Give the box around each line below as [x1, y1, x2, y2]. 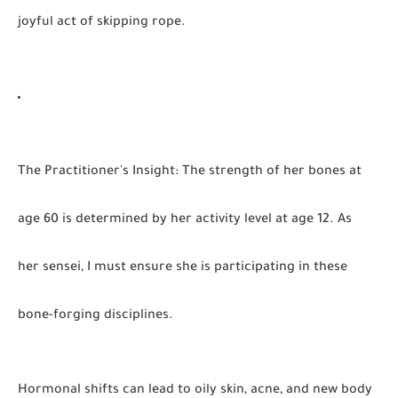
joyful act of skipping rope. [18, 16, 186, 30]
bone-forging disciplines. [18, 309, 173, 323]
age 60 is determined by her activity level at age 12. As [18, 213, 352, 227]
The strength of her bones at [179, 165, 362, 179]
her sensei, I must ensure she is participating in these [18, 261, 347, 275]
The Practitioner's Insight [18, 165, 175, 179]
